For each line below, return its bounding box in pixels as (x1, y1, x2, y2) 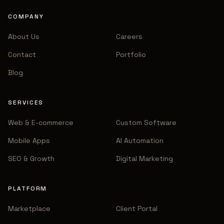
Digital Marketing (116, 154, 173, 163)
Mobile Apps (8, 136, 50, 145)
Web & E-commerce (8, 118, 73, 127)
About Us (8, 32, 39, 41)
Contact (8, 50, 36, 59)
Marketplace (8, 204, 50, 213)
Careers (116, 32, 142, 41)
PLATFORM (8, 184, 47, 192)
